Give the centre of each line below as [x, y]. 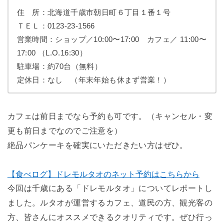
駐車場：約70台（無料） [59, 66]
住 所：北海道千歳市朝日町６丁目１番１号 [94, 12]
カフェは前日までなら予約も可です [73, 116]
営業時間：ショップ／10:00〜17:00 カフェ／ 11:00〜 [112, 39]
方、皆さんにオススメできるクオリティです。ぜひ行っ [110, 217]
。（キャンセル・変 [176, 116]
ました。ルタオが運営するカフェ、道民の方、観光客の [110, 202]
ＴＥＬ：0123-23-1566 [56, 25]
